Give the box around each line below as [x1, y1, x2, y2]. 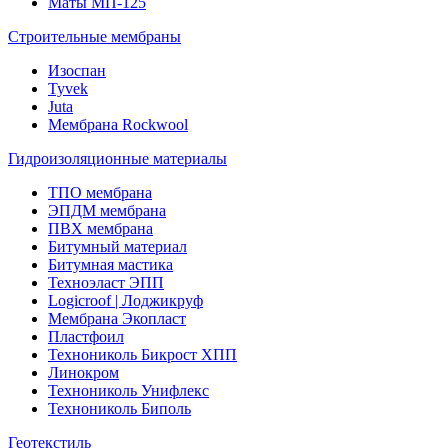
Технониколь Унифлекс [48, 382, 209, 399]
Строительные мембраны [8, 28, 181, 45]
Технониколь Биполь [48, 400, 191, 417]
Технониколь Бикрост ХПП [48, 346, 237, 363]
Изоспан [48, 62, 106, 79]
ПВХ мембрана [48, 220, 153, 237]
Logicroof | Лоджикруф [48, 292, 203, 309]
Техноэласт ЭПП [48, 274, 164, 291]
